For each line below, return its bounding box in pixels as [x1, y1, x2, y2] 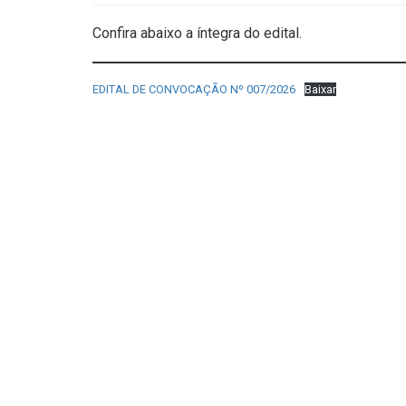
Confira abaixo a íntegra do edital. [92, 24, 302, 42]
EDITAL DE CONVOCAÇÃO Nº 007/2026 [92, 82, 295, 96]
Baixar [304, 82, 336, 96]
